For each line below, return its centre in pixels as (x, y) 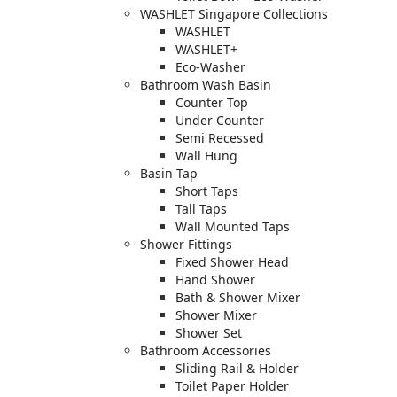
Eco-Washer (210, 66)
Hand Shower (215, 279)
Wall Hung (206, 155)
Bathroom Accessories (206, 350)
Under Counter (220, 120)
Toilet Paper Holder (232, 385)
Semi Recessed (220, 137)
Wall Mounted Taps (233, 226)
